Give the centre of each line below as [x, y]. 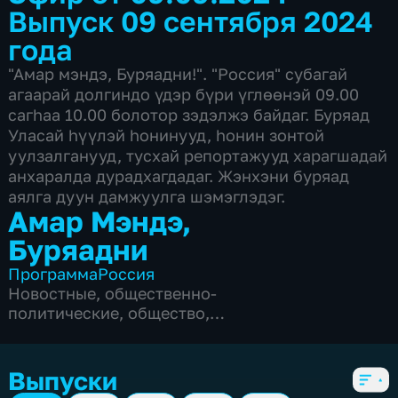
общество [167, 312]
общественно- [161, 293]
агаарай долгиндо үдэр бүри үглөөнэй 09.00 [184, 94]
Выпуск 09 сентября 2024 [191, 20]
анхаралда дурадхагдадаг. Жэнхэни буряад [179, 175]
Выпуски [63, 380]
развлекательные [77, 332]
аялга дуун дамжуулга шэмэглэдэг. [147, 196]
